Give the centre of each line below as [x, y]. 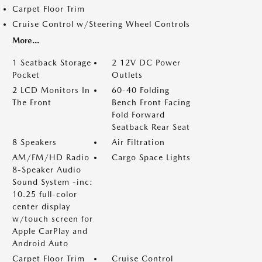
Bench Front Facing [151, 102]
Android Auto [40, 243]
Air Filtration [138, 142]
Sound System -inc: [53, 182]
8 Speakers [35, 142]
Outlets [127, 75]
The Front [32, 102]
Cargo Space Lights [151, 157]
